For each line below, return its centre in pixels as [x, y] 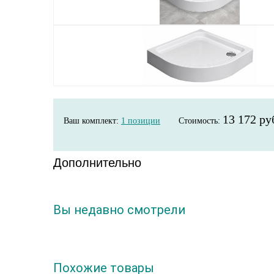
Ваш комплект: [92, 121]
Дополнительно [97, 163]
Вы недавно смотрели [119, 210]
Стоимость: [201, 121]
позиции [143, 121]
